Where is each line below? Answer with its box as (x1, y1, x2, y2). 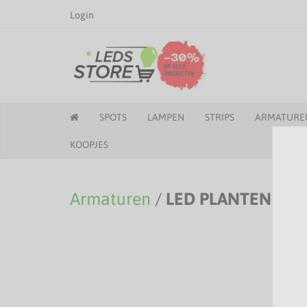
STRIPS (205, 112, 234, 123)
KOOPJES (70, 139, 108, 150)
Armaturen (70, 189, 151, 208)
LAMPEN (147, 112, 184, 123)
